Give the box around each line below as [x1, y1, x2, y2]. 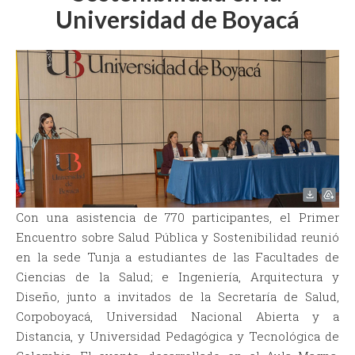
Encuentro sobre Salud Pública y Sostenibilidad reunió [16, 229, 339, 246]
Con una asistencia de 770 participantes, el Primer [16, 209, 339, 226]
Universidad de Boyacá [55, 5, 300, 34]
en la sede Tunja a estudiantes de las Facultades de [16, 249, 339, 265]
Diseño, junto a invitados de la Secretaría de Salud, [16, 288, 339, 305]
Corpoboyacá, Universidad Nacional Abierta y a [16, 308, 339, 325]
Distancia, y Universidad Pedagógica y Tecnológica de [16, 328, 339, 345]
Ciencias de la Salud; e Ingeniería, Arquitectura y [16, 269, 339, 285]
